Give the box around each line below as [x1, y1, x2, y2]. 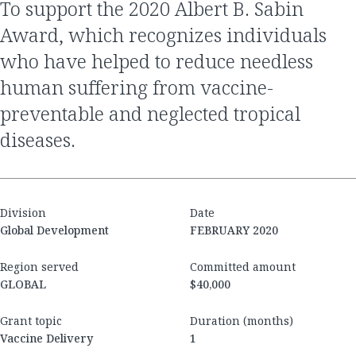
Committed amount [190, 259, 296, 275]
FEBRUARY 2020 [190, 222, 278, 238]
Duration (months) [190, 313, 293, 329]
